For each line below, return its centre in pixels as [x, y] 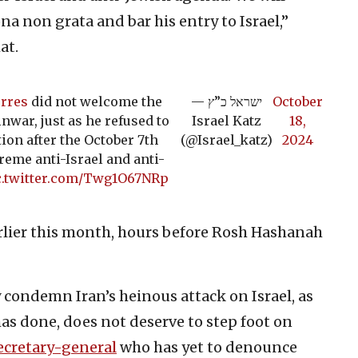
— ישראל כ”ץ [199, 101]
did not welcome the [95, 101]
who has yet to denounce [207, 347]
